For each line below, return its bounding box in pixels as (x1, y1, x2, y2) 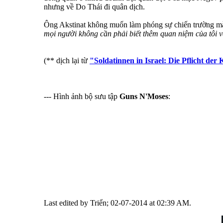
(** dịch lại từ (44, 56, 90, 65)
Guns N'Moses (117, 92, 168, 101)
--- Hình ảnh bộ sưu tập (44, 92, 117, 101)
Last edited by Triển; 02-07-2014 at (44, 199, 157, 208)
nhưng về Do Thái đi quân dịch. (44, 2, 145, 11)
